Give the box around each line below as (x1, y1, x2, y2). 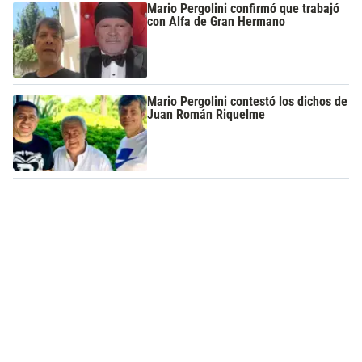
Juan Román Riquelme (147, 107, 266, 122)
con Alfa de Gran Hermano (147, 13, 286, 29)
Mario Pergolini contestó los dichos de (147, 94, 348, 109)
